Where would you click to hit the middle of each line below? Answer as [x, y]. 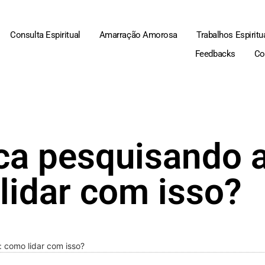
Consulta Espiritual [45, 35]
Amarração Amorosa [138, 35]
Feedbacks [215, 54]
